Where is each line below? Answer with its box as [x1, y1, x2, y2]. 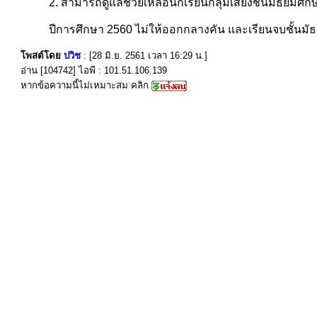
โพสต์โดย [21, 50, 64, 61]
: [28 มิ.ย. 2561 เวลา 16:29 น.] [83, 50, 207, 61]
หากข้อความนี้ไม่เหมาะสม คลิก [21, 80, 151, 91]
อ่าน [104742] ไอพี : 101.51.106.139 [21, 65, 167, 76]
